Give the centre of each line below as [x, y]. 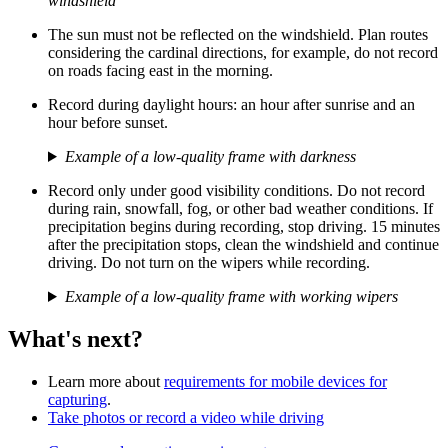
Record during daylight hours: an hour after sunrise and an [231, 104]
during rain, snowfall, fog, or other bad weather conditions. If [240, 208]
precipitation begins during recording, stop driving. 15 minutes [244, 226]
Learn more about [106, 381]
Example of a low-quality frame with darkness [210, 156]
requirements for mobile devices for [275, 381]
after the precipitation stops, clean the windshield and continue [243, 244]
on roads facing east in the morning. [160, 70]
